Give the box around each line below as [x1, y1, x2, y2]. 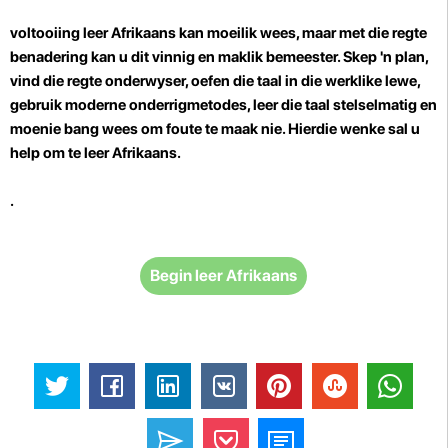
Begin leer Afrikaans [150, 265, 297, 285]
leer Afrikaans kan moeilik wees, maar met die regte [83, 23, 427, 42]
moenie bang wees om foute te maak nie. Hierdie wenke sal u [10, 119, 420, 138]
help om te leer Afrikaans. [10, 143, 181, 162]
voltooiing [10, 23, 83, 42]
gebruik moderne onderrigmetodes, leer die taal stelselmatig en [10, 95, 437, 114]
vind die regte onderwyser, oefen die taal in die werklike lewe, [10, 71, 420, 90]
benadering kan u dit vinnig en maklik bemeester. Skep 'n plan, [10, 47, 428, 66]
